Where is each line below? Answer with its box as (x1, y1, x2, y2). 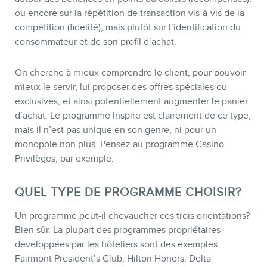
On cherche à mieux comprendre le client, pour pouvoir (15, 67, 246, 79)
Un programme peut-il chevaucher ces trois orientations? (15, 210, 250, 222)
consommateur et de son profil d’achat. (15, 36, 176, 47)
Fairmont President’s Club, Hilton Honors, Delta (15, 253, 211, 265)
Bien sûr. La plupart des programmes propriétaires (15, 225, 221, 236)
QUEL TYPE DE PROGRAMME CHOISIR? (15, 185, 241, 199)
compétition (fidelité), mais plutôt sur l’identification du (15, 21, 241, 33)
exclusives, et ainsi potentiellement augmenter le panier (15, 96, 248, 107)
